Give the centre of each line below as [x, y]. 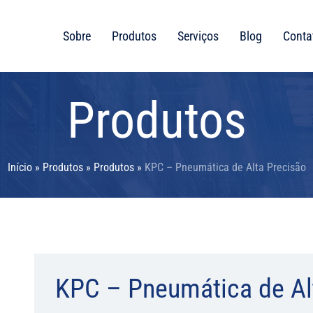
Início [20, 167]
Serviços [198, 36]
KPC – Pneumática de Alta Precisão [225, 167]
